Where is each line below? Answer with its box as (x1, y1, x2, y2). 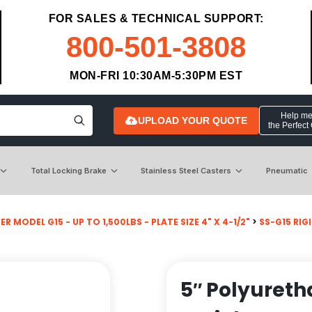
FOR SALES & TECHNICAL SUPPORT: (48, 13, 264, 24)
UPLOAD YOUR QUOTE (137, 114, 247, 126)
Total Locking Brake (30, 165, 107, 175)
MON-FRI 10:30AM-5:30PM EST (70, 70, 242, 81)
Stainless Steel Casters (141, 165, 232, 175)
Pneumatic (265, 165, 308, 175)
